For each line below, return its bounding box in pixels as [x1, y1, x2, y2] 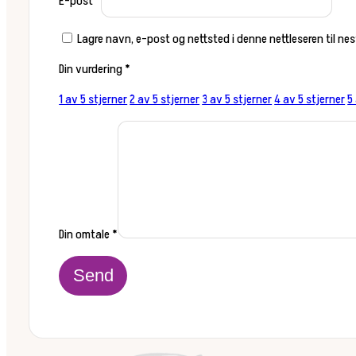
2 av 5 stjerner [130, 91, 200, 109]
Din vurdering [59, 60, 126, 79]
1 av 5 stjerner [59, 91, 128, 109]
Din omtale [59, 226, 113, 244]
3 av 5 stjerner [202, 91, 273, 109]
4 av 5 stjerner [274, 91, 346, 109]
